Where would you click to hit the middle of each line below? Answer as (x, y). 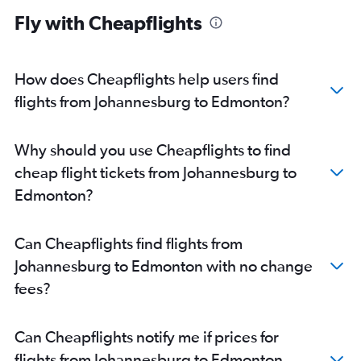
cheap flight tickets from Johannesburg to (156, 172)
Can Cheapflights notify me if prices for (147, 336)
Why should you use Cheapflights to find (153, 149)
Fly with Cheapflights (108, 23)
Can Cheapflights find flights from (129, 243)
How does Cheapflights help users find (147, 79)
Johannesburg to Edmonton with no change (164, 266)
